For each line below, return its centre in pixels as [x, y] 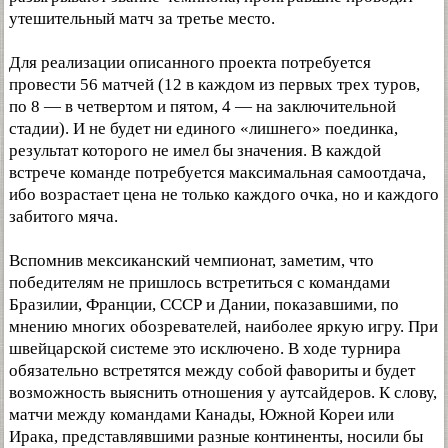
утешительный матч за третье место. [142, 18]
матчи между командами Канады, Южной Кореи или [201, 414]
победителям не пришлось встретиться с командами [199, 282]
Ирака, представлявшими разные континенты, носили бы [216, 436]
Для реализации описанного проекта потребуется [190, 62]
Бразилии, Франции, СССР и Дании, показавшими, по [204, 304]
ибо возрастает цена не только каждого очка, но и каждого [224, 194]
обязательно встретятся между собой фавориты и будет [212, 370]
